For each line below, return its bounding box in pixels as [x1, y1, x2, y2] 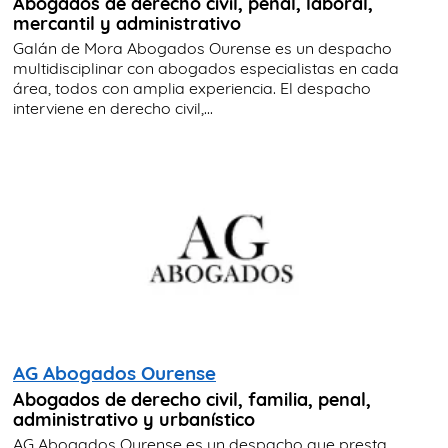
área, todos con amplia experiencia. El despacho [13, 78, 371, 99]
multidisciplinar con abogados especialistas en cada [13, 58, 399, 79]
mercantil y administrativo [13, 12, 241, 35]
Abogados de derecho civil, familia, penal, [13, 388, 371, 411]
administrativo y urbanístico [13, 408, 255, 431]
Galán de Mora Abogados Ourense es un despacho [13, 38, 392, 59]
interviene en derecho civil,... [13, 98, 213, 119]
